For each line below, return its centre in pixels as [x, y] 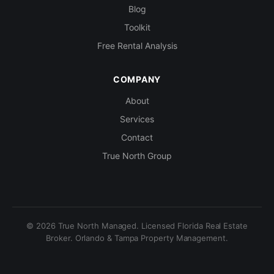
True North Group [137, 156]
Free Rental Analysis [137, 46]
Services [137, 119]
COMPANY [137, 79]
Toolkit [137, 27]
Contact [137, 137]
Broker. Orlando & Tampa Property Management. [137, 238]
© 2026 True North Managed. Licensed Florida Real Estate [137, 226]
